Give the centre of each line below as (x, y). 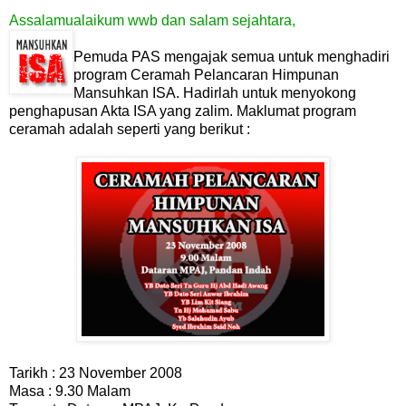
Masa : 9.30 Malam (70, 391)
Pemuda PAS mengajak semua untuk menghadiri (232, 56)
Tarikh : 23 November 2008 (96, 372)
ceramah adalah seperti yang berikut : (130, 129)
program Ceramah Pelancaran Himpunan (206, 74)
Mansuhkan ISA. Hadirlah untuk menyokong (215, 92)
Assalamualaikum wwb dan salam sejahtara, (152, 20)
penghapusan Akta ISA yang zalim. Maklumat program (183, 111)
